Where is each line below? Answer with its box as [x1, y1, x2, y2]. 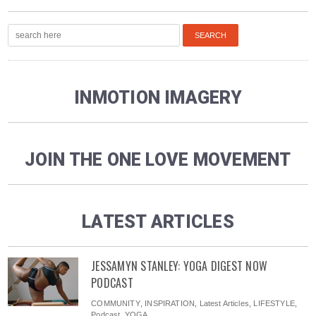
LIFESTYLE [253, 298, 295, 308]
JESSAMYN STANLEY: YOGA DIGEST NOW [91, 257, 268, 274]
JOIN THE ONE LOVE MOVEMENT [25, 149, 291, 170]
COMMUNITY [91, 298, 140, 308]
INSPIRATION [145, 298, 195, 308]
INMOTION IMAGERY [74, 87, 242, 108]
